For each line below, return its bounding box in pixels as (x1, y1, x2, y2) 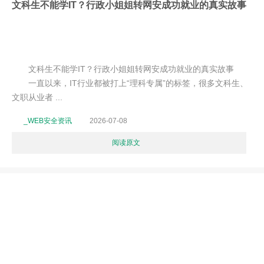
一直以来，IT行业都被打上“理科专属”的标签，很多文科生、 (12, 78, 248, 88)
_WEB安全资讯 (24, 117, 72, 125)
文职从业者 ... (12, 93, 62, 102)
